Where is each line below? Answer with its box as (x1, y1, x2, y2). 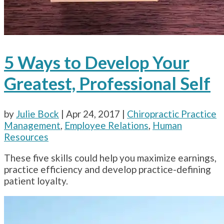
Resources (4, 131, 48, 143)
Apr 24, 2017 (66, 108, 120, 120)
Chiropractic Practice (127, 108, 216, 120)
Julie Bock (16, 108, 59, 120)
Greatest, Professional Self (4, 72, 210, 94)
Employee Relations (64, 119, 148, 131)
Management (4, 119, 60, 131)
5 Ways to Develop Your (4, 51, 189, 73)
